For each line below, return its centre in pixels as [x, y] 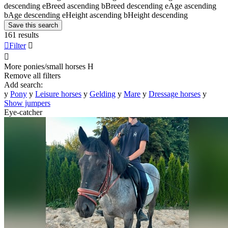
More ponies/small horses [45, 66]
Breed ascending [73, 6]
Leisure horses [58, 94]
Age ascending [192, 6]
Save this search [33, 25]
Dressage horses [175, 94]
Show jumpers [27, 103]
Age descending [34, 15]
